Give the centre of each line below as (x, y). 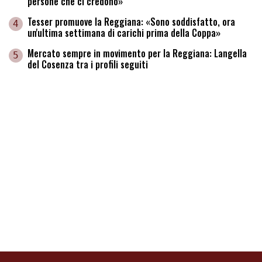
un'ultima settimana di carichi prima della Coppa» (124, 33)
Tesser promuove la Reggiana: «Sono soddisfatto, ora (131, 22)
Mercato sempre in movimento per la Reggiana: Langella (137, 54)
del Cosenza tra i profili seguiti (88, 65)
